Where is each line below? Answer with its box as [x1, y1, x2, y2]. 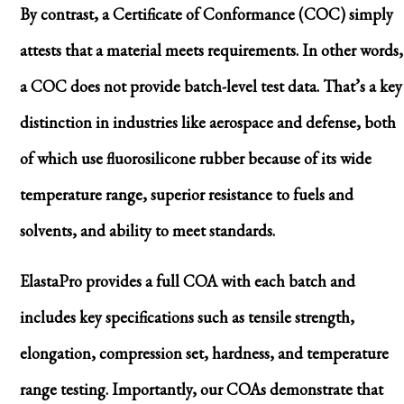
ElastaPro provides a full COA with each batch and [19, 270, 355, 291]
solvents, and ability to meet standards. [19, 219, 275, 241]
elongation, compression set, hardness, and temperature [19, 342, 389, 363]
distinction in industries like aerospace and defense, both [19, 111, 396, 133]
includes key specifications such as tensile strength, [19, 306, 354, 327]
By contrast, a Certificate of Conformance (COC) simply [19, 3, 393, 24]
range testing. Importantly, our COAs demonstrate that [19, 378, 383, 399]
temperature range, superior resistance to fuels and [19, 183, 353, 205]
